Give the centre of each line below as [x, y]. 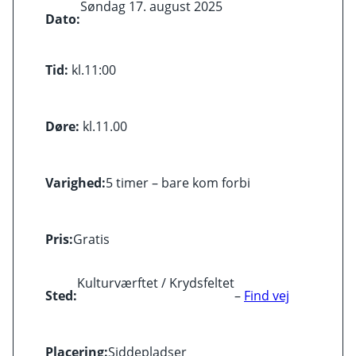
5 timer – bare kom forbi [178, 182]
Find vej [267, 295]
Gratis [91, 239]
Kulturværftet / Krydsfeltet [156, 282]
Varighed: [75, 182]
